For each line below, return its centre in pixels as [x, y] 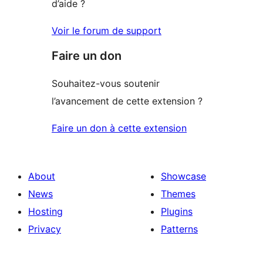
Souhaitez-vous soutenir [106, 84]
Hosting [45, 212]
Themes [178, 194]
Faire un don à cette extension [119, 128]
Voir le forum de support [107, 31]
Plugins [177, 212]
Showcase [183, 176]
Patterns [179, 229]
